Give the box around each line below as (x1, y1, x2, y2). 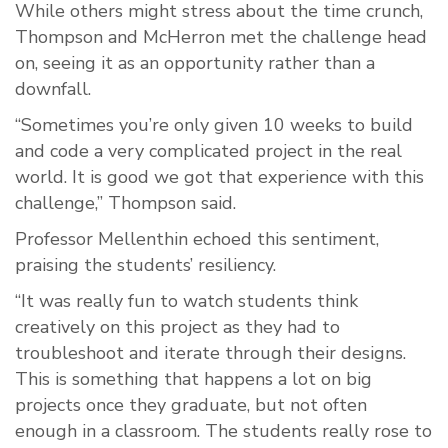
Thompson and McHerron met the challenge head (15, 25, 427, 50)
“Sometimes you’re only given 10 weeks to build (15, 113, 413, 138)
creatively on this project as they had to (15, 315, 340, 340)
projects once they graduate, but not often (15, 393, 367, 418)
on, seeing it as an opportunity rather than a (15, 51, 375, 76)
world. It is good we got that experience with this (15, 165, 424, 190)
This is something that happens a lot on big (15, 367, 372, 392)
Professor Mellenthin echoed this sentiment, (15, 227, 379, 252)
